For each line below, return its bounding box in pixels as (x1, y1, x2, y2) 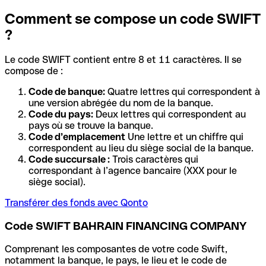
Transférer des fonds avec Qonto (5, 197, 148, 209)
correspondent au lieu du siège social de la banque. (28, 142, 254, 154)
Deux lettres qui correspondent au (93, 109, 246, 121)
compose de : (5, 65, 63, 77)
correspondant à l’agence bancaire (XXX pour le (28, 165, 237, 177)
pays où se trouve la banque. (28, 120, 153, 132)
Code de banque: (28, 86, 105, 98)
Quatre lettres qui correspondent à (105, 86, 260, 98)
